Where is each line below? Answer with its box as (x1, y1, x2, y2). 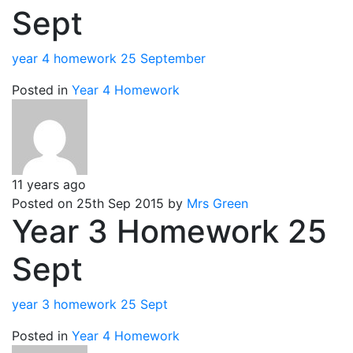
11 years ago (12, 176, 86, 192)
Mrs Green (187, 195, 248, 211)
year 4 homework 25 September (12, 50, 206, 66)
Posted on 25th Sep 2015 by (12, 195, 187, 211)
